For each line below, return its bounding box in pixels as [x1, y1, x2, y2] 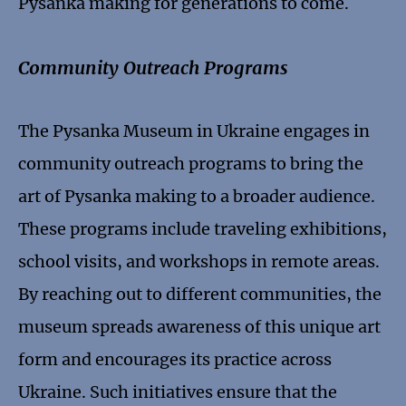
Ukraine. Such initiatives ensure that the [18, 382, 337, 403]
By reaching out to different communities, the [18, 284, 382, 305]
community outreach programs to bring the [18, 153, 363, 175]
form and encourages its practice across [18, 349, 332, 371]
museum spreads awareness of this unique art [18, 316, 381, 338]
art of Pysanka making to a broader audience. [18, 186, 375, 208]
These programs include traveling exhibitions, [18, 218, 387, 240]
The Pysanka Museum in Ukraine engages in [18, 121, 370, 142]
